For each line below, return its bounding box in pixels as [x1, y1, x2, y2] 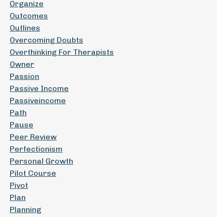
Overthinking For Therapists [10, 47, 114, 57]
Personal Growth [10, 156, 73, 166]
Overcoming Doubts [10, 35, 83, 45]
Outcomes [10, 11, 48, 20]
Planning [10, 205, 41, 214]
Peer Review [10, 132, 57, 141]
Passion [10, 72, 39, 81]
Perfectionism [10, 144, 62, 154]
